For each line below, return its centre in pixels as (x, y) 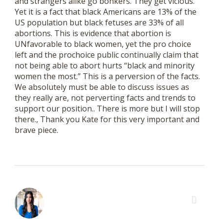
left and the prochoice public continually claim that (107, 55)
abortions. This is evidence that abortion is (93, 33)
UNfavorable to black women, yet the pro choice (103, 44)
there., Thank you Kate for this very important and (107, 120)
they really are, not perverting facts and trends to (105, 98)
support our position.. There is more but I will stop (107, 109)
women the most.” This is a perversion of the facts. (107, 77)
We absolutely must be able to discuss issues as (102, 87)
